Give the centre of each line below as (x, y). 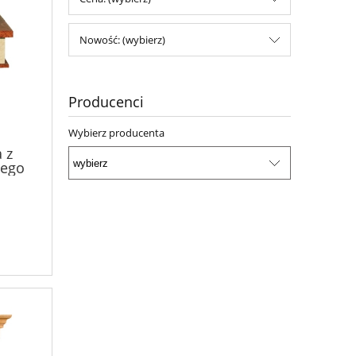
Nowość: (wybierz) (122, 40)
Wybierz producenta (116, 133)
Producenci (106, 102)
